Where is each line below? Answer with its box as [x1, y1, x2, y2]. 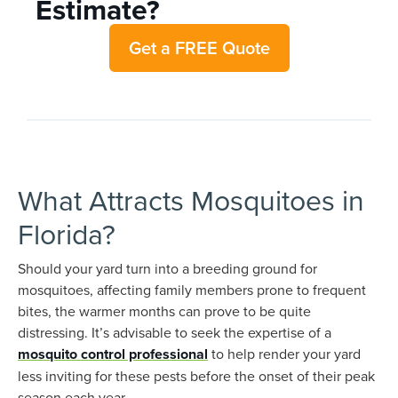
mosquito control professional [18, 344, 208, 364]
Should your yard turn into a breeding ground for [18, 259, 317, 278]
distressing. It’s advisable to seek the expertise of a [18, 322, 331, 342]
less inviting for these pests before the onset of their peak [18, 366, 375, 386]
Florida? [18, 213, 115, 253]
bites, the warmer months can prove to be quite [18, 301, 311, 321]
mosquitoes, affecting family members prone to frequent [18, 280, 366, 299]
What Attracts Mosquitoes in [18, 179, 364, 219]
